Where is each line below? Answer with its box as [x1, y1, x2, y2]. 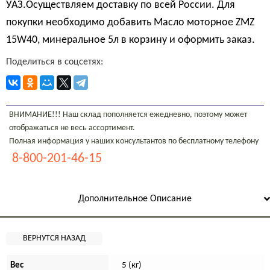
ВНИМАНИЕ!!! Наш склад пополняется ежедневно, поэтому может [9, 110, 247, 119]
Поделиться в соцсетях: [6, 57, 103, 67]
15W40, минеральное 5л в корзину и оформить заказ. [6, 34, 255, 46]
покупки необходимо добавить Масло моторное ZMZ [6, 17, 254, 28]
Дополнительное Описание [78, 193, 192, 204]
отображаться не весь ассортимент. [9, 123, 135, 133]
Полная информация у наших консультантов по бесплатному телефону [9, 136, 259, 146]
